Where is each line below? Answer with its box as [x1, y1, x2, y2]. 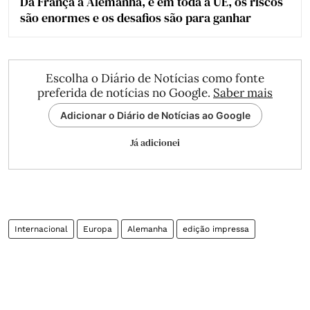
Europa [83, 224, 112, 234]
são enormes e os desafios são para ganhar [20, 8, 251, 26]
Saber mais [213, 84, 273, 100]
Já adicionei [130, 135, 180, 149]
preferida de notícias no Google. [37, 84, 213, 100]
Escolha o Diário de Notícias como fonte [46, 70, 264, 86]
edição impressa [183, 224, 249, 234]
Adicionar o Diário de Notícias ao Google [60, 109, 250, 121]
